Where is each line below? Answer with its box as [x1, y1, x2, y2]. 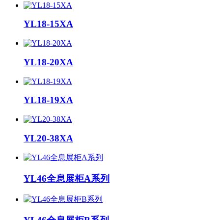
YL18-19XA [24, 95, 73, 106]
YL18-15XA [24, 19, 73, 29]
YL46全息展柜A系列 [24, 173, 110, 184]
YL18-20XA [24, 56, 73, 67]
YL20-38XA [24, 133, 73, 143]
